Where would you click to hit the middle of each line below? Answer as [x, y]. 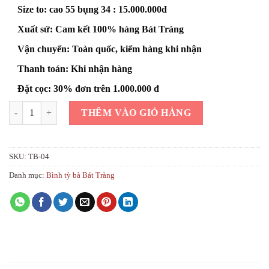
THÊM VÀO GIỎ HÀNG [136, 112]
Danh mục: [28, 175]
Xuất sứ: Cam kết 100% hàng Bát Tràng [101, 29]
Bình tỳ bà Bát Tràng [80, 175]
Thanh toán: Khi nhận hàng [75, 68]
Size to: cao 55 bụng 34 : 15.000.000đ [92, 9]
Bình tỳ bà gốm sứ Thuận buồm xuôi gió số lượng [99, 107]
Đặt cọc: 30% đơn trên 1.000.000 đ [88, 88]
